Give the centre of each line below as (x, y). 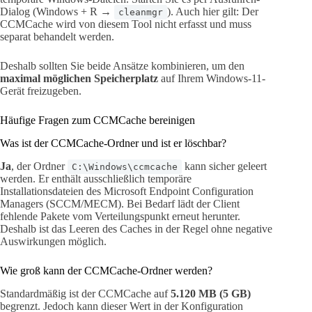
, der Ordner (39, 166)
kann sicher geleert (224, 166)
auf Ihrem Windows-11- (212, 79)
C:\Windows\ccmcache (125, 166)
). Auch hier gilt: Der (213, 12)
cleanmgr (141, 13)
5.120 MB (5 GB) (211, 293)
